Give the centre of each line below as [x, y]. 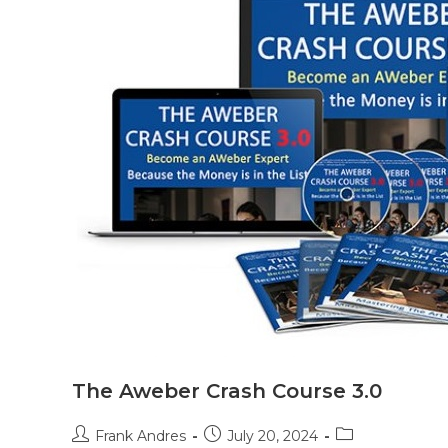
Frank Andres [140, 436]
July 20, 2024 [272, 436]
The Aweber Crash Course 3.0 [227, 391]
